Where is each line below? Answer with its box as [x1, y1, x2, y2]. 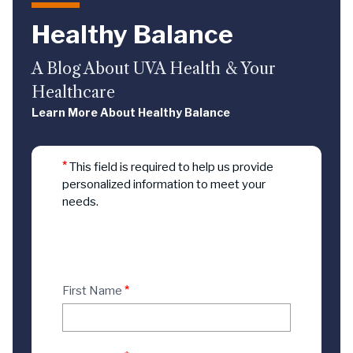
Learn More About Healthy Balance [32, 106, 230, 120]
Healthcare [32, 83, 115, 102]
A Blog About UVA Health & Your [32, 59, 276, 79]
